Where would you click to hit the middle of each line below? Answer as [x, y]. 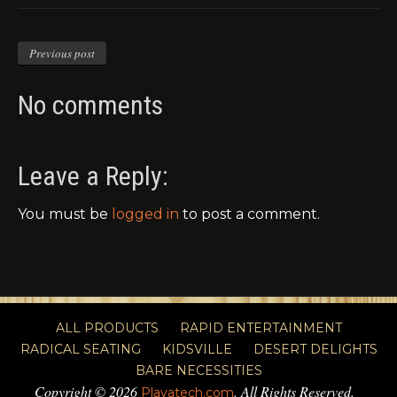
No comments [90, 105]
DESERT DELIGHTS [315, 350]
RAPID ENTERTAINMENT [261, 328]
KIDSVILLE [197, 350]
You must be [65, 214]
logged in [145, 214]
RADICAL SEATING [80, 350]
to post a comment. [249, 214]
